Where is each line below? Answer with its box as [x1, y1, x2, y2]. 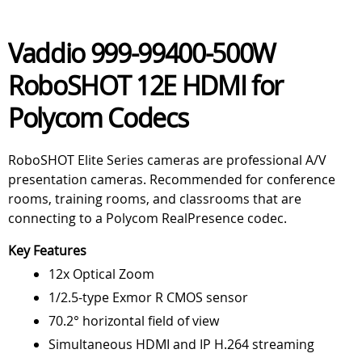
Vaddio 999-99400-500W [8, 36, 276, 70]
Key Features [8, 242, 86, 259]
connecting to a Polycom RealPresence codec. [8, 209, 287, 227]
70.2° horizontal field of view [48, 312, 219, 330]
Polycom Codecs [8, 100, 188, 135]
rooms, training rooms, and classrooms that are [8, 190, 301, 208]
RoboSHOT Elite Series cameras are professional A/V [8, 151, 326, 169]
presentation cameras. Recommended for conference [8, 170, 335, 188]
